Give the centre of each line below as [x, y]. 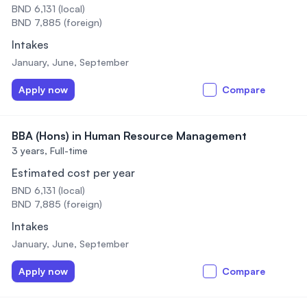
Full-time [69, 150]
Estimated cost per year [73, 173]
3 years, [29, 150]
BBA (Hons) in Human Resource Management [129, 136]
